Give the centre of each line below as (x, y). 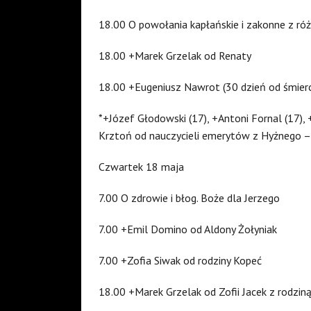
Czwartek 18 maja (141, 166)
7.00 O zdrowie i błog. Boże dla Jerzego (189, 197)
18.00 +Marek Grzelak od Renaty (175, 55)
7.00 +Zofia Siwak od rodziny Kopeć (180, 260)
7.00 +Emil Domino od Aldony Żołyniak (188, 229)
